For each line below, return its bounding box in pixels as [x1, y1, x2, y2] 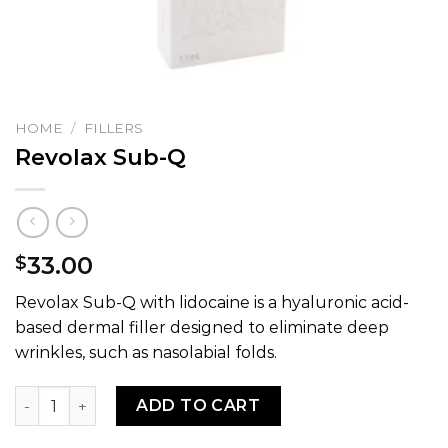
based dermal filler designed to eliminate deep [15, 318, 389, 338]
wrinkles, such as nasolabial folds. [15, 343, 277, 363]
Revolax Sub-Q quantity [14, 387, 192, 406]
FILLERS [84, 120, 144, 136]
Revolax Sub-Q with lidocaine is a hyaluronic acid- [15, 293, 409, 313]
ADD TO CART [136, 396, 261, 416]
